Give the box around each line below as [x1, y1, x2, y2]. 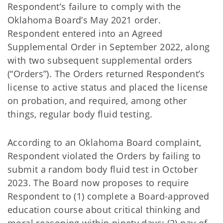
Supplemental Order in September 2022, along [7, 41, 210, 53]
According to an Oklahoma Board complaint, [7, 136, 202, 148]
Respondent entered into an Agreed [7, 27, 163, 39]
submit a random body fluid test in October [7, 163, 198, 175]
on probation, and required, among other [7, 95, 187, 107]
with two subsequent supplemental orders [7, 54, 193, 66]
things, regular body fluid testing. [7, 108, 155, 120]
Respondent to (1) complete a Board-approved [7, 190, 210, 202]
